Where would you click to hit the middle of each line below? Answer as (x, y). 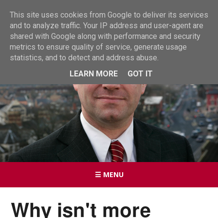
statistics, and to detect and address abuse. (84, 58)
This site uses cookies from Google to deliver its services (109, 15)
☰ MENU (109, 174)
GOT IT (140, 73)
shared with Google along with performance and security (105, 36)
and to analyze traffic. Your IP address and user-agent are (107, 26)
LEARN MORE (93, 73)
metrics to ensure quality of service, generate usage (98, 47)
